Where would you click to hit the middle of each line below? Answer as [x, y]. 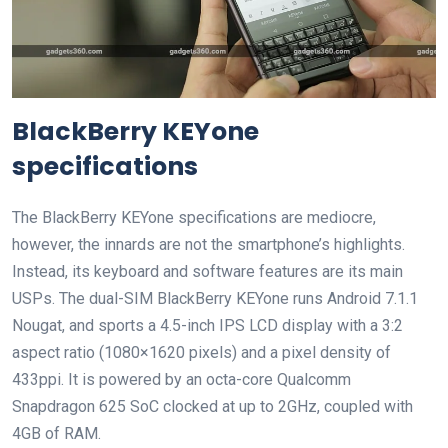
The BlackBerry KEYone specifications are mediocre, [194, 218]
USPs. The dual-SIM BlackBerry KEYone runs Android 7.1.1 [215, 299]
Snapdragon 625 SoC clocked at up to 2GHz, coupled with [212, 407]
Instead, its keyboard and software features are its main [207, 272]
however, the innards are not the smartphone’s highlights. [208, 245]
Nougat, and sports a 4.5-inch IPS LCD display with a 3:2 [207, 326]
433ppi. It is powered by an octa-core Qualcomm [181, 380]
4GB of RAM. [56, 434]
